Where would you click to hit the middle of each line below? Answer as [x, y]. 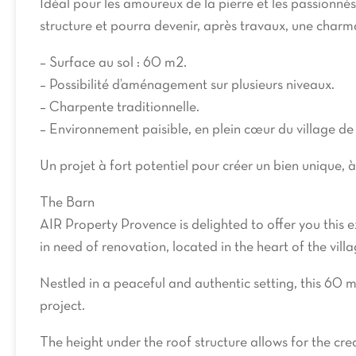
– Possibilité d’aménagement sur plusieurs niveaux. [187, 85]
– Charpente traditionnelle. [120, 108]
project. [62, 306]
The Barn [67, 203]
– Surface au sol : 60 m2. [113, 63]
